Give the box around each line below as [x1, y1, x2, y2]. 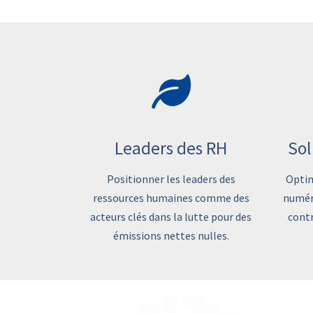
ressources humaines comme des [92, 191, 249, 205]
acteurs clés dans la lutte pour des [90, 210, 252, 224]
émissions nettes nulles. [112, 228, 229, 242]
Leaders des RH [115, 137, 227, 159]
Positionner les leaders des [106, 172, 235, 186]
